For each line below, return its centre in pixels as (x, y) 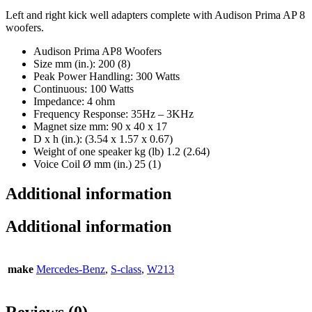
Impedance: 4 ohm (74, 102)
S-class (126, 269)
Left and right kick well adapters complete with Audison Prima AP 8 (155, 15)
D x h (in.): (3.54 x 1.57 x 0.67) (103, 139)
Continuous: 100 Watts (84, 89)
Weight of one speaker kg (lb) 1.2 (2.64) (122, 152)
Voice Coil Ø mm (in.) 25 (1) (97, 164)
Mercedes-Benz (71, 269)
